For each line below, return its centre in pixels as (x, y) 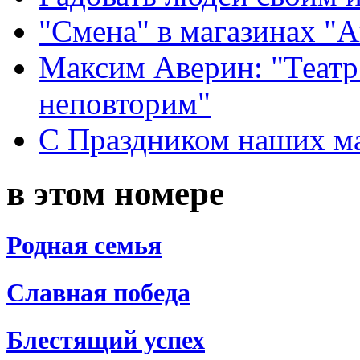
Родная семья (84, 245)
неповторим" (125, 103)
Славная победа (98, 292)
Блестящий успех (106, 340)
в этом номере (115, 193)
